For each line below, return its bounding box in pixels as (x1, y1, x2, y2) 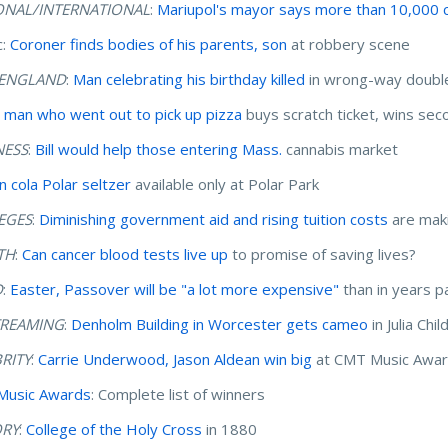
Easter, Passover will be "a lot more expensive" (10, 278, 340, 299)
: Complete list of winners (91, 383, 270, 404)
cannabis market (282, 138, 399, 159)
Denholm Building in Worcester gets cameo (71, 313, 369, 334)
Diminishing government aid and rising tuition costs (39, 208, 389, 229)
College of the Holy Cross (26, 418, 203, 439)
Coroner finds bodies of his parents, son (10, 33, 288, 54)
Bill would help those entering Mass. (35, 138, 283, 159)
